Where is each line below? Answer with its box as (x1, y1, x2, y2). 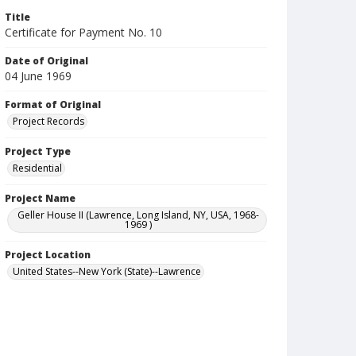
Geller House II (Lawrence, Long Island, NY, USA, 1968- (17, 208, 259, 222)
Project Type (5, 145, 71, 158)
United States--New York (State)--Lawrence (13, 265, 201, 278)
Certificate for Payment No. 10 (5, 25, 162, 40)
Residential (13, 161, 62, 175)
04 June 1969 (5, 68, 72, 83)
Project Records (13, 114, 84, 128)
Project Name (5, 192, 75, 205)
